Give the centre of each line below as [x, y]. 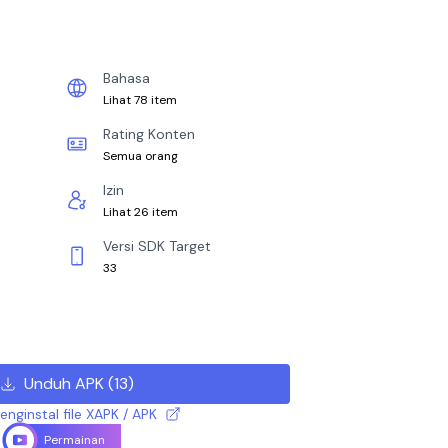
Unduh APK [63, 383]
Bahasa [126, 78]
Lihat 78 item [140, 100]
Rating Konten [149, 134]
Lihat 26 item [140, 212]
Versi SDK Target [157, 246]
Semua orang [140, 156]
